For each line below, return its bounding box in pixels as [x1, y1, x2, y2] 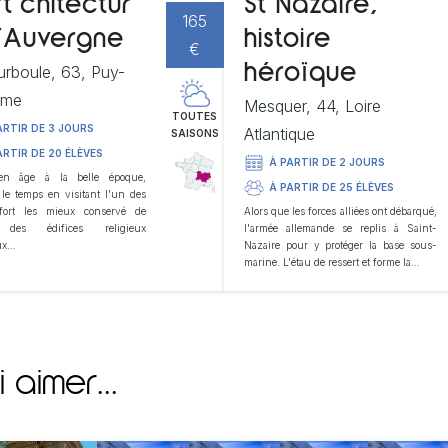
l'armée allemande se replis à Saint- [244, 221, 437, 234]
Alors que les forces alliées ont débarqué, [244, 204, 437, 217]
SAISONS [170, 126, 219, 139]
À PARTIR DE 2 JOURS [269, 156, 385, 169]
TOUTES [172, 109, 218, 122]
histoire [244, 28, 331, 52]
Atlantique [244, 123, 315, 144]
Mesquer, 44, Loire [244, 95, 381, 116]
